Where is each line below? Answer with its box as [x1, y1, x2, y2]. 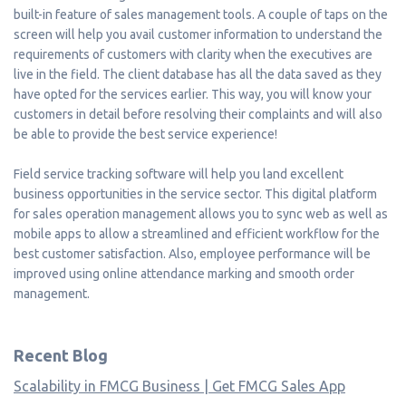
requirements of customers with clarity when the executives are [14, 46, 372, 62]
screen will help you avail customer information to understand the [14, 26, 382, 42]
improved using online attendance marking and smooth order [14, 266, 354, 281]
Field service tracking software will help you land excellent [14, 166, 343, 181]
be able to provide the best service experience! [14, 126, 277, 141]
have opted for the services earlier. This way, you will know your [14, 86, 372, 101]
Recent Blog [14, 345, 108, 364]
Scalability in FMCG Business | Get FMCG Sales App [14, 377, 345, 394]
